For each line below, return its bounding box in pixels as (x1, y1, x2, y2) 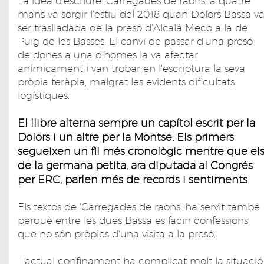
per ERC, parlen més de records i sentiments (18, 173, 247, 186)
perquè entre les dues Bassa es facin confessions (18, 214, 248, 227)
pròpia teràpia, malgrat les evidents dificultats (18, 76, 235, 88)
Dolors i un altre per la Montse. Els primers (18, 131, 234, 144)
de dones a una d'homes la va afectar (18, 49, 198, 61)
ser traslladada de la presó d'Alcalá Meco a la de (18, 22, 247, 34)
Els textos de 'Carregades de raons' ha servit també (18, 201, 260, 213)
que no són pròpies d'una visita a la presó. (18, 228, 219, 240)
